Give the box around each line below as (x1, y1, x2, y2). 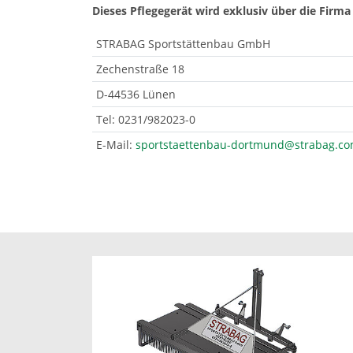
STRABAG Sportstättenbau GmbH (96, 35, 270, 51)
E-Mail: (96, 136, 136, 152)
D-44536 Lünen (96, 86, 176, 102)
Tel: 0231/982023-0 (96, 111, 195, 127)
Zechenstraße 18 (96, 61, 184, 76)
